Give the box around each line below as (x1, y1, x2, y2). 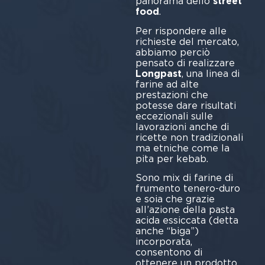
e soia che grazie (135, 193, 215, 205)
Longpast (135, 67, 182, 79)
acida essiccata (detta (135, 215, 238, 227)
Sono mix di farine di (135, 172, 233, 184)
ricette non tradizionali (135, 131, 243, 143)
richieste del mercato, (135, 35, 239, 47)
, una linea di (181, 67, 240, 79)
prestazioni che (135, 89, 208, 101)
